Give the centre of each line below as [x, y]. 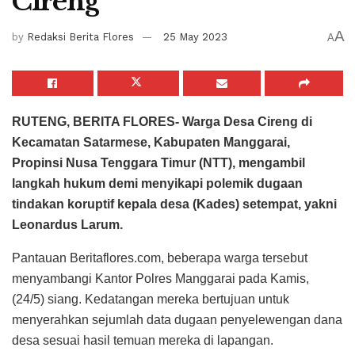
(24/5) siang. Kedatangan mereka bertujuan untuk [151, 299]
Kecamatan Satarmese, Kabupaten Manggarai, [151, 142]
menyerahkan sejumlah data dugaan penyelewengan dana [177, 319]
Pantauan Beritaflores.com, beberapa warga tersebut [160, 258]
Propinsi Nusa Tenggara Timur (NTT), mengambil [158, 162]
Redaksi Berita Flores [80, 37]
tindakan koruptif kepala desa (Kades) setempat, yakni [174, 204]
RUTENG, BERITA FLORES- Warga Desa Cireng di [162, 121]
